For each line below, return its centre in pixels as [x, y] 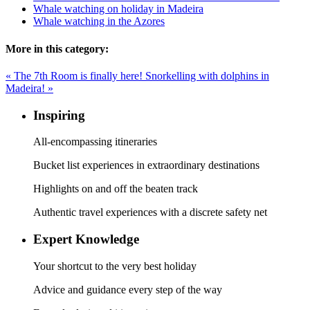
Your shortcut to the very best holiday [115, 266]
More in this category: [57, 48]
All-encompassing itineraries [95, 142]
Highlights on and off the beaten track [116, 189]
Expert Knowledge [86, 239]
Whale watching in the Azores [99, 21]
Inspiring [61, 115]
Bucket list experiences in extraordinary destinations [146, 165]
